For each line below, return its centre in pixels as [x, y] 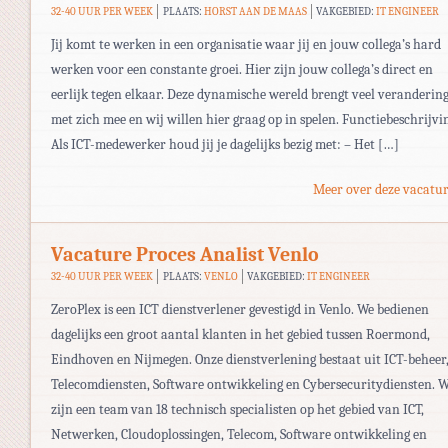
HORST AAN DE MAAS [255, 11]
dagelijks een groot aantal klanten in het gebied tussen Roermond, [240, 334]
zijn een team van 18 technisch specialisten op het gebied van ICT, [237, 409]
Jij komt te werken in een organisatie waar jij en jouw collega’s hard [246, 44]
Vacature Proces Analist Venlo [185, 254]
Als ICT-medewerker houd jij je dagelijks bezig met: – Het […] [225, 144]
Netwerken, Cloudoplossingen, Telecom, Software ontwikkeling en [239, 434]
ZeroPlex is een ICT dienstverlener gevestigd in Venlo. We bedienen [240, 309]
